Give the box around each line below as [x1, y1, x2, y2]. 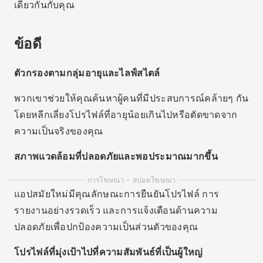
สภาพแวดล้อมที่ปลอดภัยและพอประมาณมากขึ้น [14, 150, 218, 163]
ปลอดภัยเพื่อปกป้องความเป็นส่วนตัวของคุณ [14, 220, 198, 234]
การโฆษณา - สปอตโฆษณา [87, 175, 176, 185]
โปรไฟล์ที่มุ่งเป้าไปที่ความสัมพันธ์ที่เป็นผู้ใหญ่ [14, 245, 203, 259]
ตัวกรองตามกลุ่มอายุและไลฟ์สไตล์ [14, 66, 160, 80]
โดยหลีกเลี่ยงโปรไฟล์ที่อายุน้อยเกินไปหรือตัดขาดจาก [14, 108, 238, 122]
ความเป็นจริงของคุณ [14, 124, 103, 138]
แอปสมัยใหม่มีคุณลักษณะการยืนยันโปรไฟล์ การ [14, 187, 220, 201]
